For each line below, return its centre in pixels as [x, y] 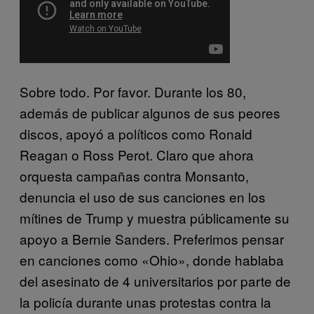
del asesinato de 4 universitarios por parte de [155, 280]
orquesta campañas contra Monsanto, [134, 175]
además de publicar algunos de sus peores [150, 112]
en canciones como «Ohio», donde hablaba [152, 259]
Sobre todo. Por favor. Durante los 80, [133, 91]
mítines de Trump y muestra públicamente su [155, 217]
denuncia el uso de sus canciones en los [143, 196]
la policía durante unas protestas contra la [145, 301]
